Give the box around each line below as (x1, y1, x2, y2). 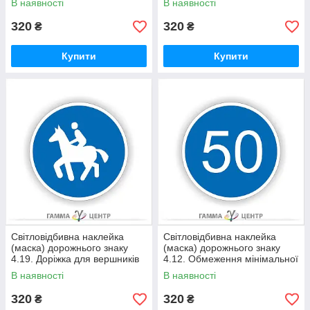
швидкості (163, 264, 208, 275)
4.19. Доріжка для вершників (11, 253, 139, 264)
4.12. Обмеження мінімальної (163, 253, 298, 264)
